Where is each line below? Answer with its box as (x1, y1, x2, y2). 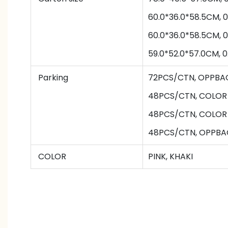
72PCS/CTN (148, 71, 194, 83)
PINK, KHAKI (148, 150, 193, 162)
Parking (36, 71, 68, 83)
